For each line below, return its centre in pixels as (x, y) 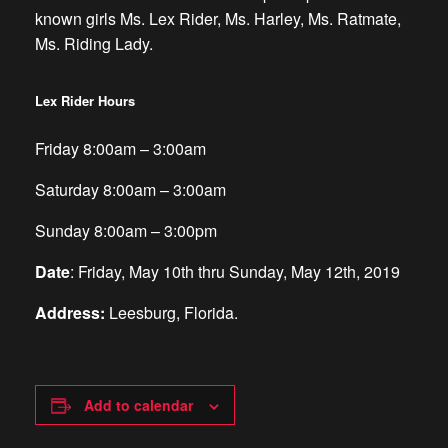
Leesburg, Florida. (173, 313)
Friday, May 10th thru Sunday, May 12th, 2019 (239, 272)
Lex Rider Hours (85, 101)
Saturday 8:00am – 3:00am (130, 190)
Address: (70, 313)
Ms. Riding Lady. (94, 43)
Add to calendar (138, 405)
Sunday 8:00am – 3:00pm (126, 231)
